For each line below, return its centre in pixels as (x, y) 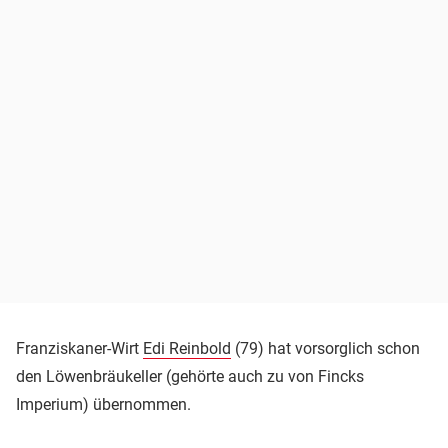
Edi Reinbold (187, 349)
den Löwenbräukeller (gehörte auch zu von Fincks (190, 377)
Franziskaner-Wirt (79, 349)
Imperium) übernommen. (103, 405)
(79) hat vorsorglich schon (325, 349)
